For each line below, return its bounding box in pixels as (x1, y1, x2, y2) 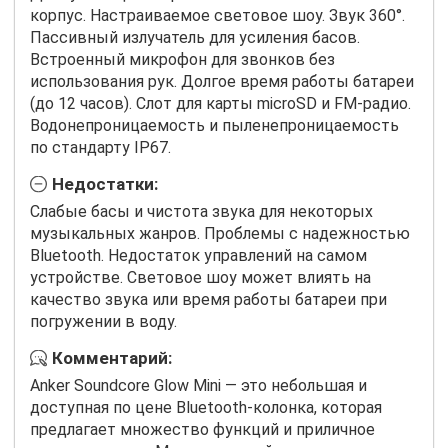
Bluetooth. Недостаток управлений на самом (30, 245, 367, 265)
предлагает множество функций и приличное (30, 419, 375, 439)
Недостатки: (52, 173, 158, 194)
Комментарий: (52, 347, 172, 368)
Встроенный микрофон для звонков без (30, 49, 335, 69)
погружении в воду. (30, 311, 177, 331)
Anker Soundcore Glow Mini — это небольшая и (30, 375, 367, 395)
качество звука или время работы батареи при (30, 289, 387, 309)
